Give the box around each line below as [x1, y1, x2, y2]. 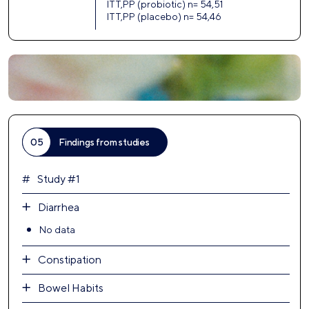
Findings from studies [59, 136, 150, 148]
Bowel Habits [38, 281, 103, 295]
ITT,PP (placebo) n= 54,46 [106, 11, 221, 23]
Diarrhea [38, 200, 79, 214]
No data [39, 223, 75, 235]
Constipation [38, 252, 101, 266]
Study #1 [37, 172, 80, 186]
